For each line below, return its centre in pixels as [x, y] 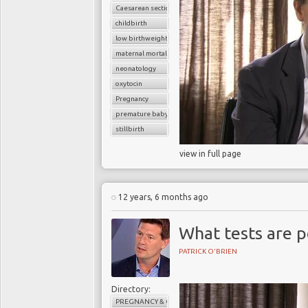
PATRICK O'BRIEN [208, 251]
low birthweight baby [151, 38]
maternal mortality [145, 53]
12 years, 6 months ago [162, 197]
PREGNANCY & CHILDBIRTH [161, 301]
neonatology [136, 68]
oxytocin [129, 84]
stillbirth [130, 129]
